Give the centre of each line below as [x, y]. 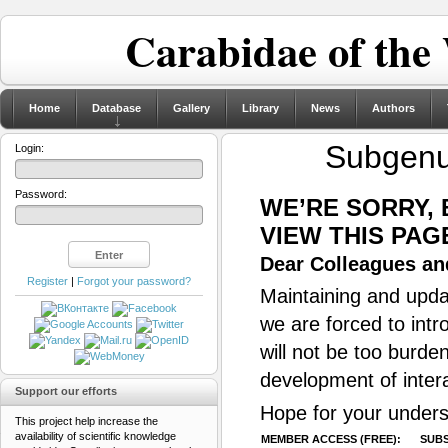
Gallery [191, 108]
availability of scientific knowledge [95, 436]
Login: [29, 148]
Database [116, 108]
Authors [393, 108]
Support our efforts [66, 391]
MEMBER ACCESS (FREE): [331, 439]
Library [260, 108]
